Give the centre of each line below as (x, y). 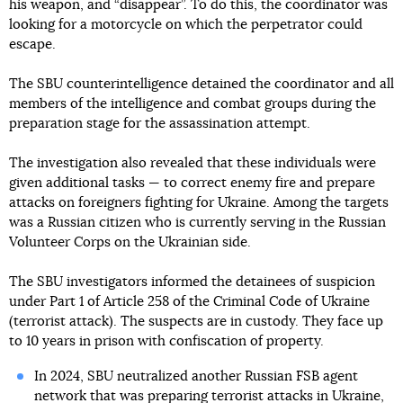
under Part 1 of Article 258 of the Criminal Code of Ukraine (189, 302)
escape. (32, 45)
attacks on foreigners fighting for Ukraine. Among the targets (199, 203)
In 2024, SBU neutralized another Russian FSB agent (196, 376)
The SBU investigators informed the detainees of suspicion (192, 282)
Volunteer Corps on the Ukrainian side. (130, 242)
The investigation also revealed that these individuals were (193, 163)
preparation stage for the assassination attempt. (160, 124)
